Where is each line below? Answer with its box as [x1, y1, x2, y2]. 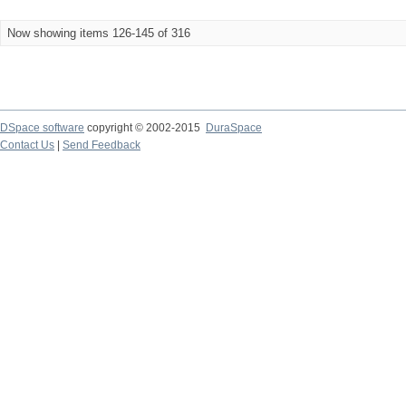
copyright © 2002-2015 [84, 121, 206, 134]
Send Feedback [63, 139, 140, 151]
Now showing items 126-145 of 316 [7, 26, 190, 40]
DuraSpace [206, 121, 262, 134]
